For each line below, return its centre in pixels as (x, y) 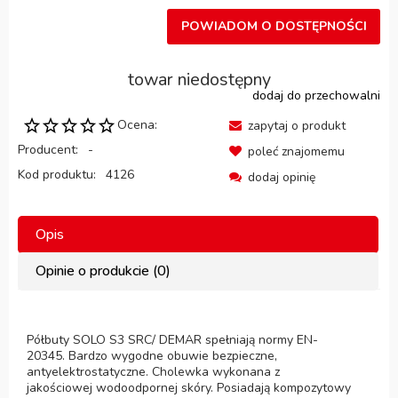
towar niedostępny (199, 79)
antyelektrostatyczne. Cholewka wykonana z (153, 371)
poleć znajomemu (296, 151)
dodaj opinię (282, 177)
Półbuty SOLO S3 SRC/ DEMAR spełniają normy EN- (172, 339)
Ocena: (137, 124)
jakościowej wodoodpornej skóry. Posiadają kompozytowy (189, 387)
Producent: (50, 149)
